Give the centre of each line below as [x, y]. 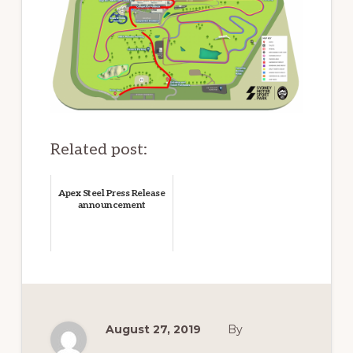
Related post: [98, 149]
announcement [111, 205]
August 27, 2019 [153, 329]
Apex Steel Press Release [112, 193]
